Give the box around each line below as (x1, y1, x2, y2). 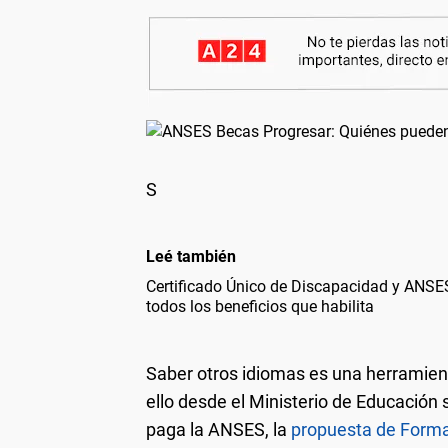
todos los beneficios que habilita (146, 296, 374, 316)
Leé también (146, 246, 236, 266)
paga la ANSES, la (146, 418, 291, 440)
